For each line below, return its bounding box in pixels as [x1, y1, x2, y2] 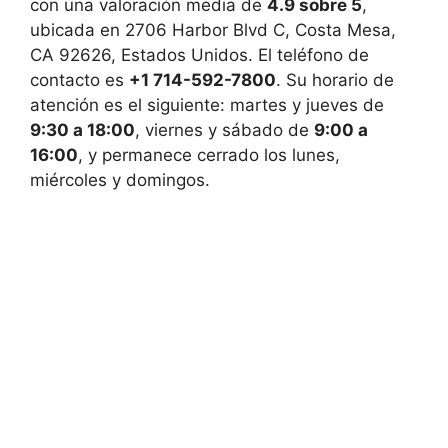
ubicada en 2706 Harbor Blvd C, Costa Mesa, [30, 20, 396, 40]
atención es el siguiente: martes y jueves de [30, 95, 384, 115]
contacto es [30, 70, 129, 90]
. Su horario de [276, 70, 394, 90]
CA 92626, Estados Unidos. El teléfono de [30, 45, 369, 65]
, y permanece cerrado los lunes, [78, 145, 340, 165]
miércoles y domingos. [30, 170, 210, 190]
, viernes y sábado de [135, 120, 314, 140]
